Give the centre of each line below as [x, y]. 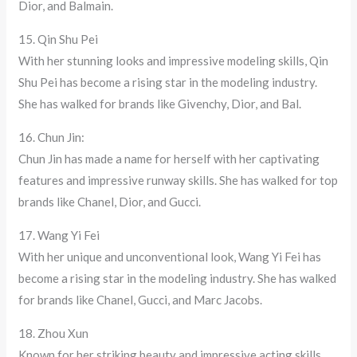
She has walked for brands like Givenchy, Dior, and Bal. [160, 104]
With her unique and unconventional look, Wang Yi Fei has [170, 257]
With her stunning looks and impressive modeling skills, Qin [174, 61]
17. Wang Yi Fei [59, 235]
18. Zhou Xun [54, 333]
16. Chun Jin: [52, 137]
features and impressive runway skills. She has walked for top [178, 180]
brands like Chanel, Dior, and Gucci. [110, 202]
